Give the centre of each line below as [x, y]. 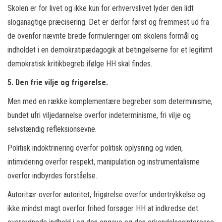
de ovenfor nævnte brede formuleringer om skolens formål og [103, 36]
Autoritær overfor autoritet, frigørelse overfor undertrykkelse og [106, 194]
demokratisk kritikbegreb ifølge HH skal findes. [80, 64]
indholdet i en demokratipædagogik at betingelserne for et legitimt [110, 50]
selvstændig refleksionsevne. [52, 129]
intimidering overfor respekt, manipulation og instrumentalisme [104, 162]
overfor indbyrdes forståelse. [52, 176]
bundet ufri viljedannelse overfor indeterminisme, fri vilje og [99, 115]
